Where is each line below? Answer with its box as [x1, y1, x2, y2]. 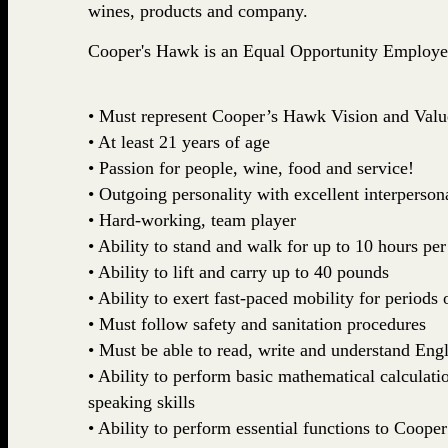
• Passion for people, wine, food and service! [87, 158, 414, 179]
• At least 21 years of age [87, 132, 270, 153]
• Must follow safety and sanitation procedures [87, 314, 426, 335]
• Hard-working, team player [87, 210, 296, 231]
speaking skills [87, 392, 195, 413]
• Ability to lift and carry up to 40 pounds [87, 262, 389, 283]
